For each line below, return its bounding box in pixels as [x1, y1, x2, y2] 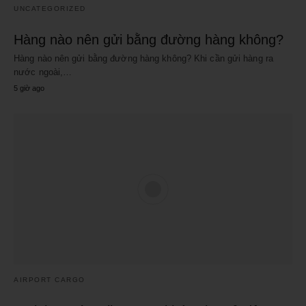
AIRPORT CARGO [14, 276, 85, 284]
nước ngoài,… [14, 66, 72, 77]
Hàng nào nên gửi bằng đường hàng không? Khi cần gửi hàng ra [14, 53, 273, 64]
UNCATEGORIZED [14, 4, 86, 12]
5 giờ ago [14, 83, 44, 92]
